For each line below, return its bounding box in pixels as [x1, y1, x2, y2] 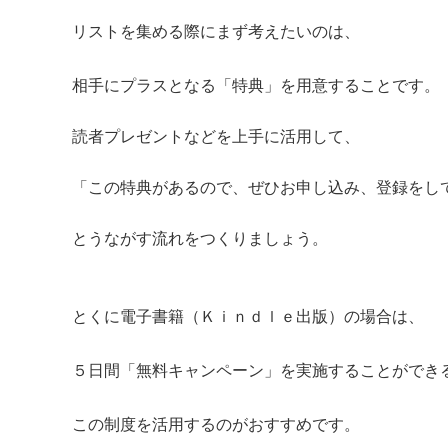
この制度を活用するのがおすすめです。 [72, 413, 360, 434]
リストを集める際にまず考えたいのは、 [72, 20, 360, 41]
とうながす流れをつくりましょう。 [72, 227, 328, 248]
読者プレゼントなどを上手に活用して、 [72, 125, 360, 146]
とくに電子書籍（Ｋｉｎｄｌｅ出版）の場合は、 [72, 305, 424, 326]
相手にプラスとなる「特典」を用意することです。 [72, 74, 440, 95]
